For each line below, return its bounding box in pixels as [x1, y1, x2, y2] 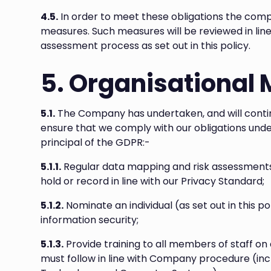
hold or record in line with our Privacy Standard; [41, 174, 265, 188]
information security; [41, 213, 139, 227]
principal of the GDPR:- [41, 135, 151, 149]
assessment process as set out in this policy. [41, 39, 251, 53]
